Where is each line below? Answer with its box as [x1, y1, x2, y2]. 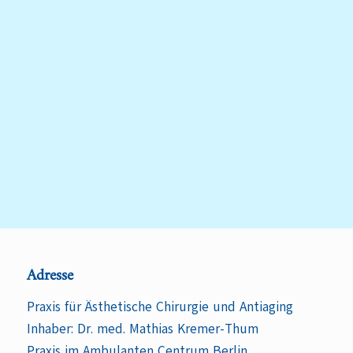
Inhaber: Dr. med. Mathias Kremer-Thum [26, 320, 258, 339]
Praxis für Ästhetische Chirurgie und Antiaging [26, 298, 293, 317]
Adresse [26, 262, 73, 290]
